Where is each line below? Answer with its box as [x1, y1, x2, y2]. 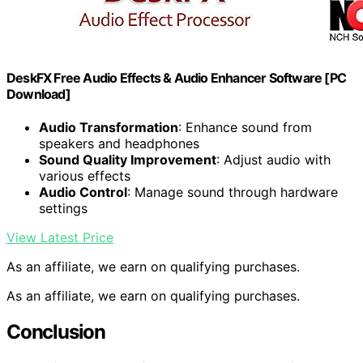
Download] [6, 85, 70, 102]
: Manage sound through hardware [127, 184, 338, 201]
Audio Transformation [39, 119, 178, 136]
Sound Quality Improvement [39, 152, 216, 169]
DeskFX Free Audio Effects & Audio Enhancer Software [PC [6, 69, 347, 86]
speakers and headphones [39, 135, 199, 152]
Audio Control [39, 184, 127, 201]
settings [39, 200, 88, 217]
